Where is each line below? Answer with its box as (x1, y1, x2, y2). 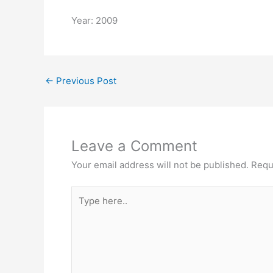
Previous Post (54, 75, 116, 87)
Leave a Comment (71, 137, 197, 155)
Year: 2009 (71, 15, 118, 26)
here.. (71, 201, 96, 213)
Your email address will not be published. (71, 159, 249, 171)
